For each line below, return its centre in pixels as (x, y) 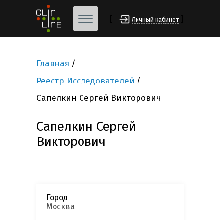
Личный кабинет (155, 20)
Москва (60, 207)
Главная (53, 64)
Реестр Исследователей (85, 81)
